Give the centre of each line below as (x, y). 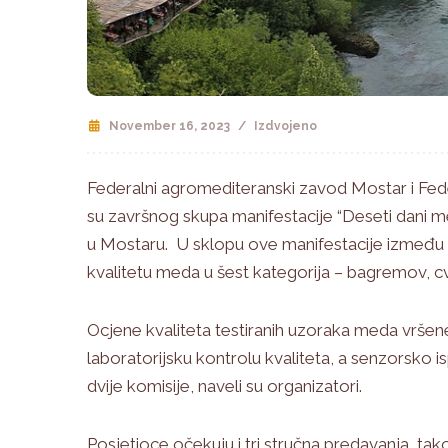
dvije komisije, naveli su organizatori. (224, 385)
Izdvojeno (285, 125)
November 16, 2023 (169, 125)
